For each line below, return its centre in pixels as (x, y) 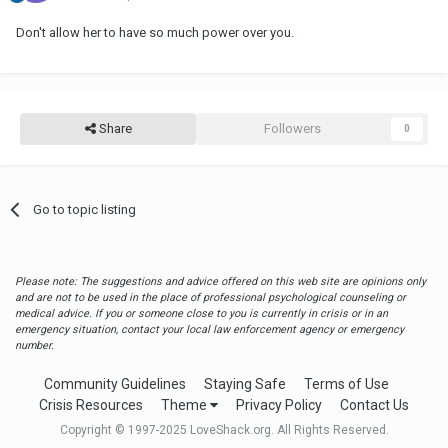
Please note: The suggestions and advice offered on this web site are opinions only (220, 281)
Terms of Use (346, 384)
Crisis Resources (91, 405)
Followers (292, 128)
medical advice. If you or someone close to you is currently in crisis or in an (201, 313)
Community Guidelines (115, 384)
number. (34, 345)
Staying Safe (245, 384)
